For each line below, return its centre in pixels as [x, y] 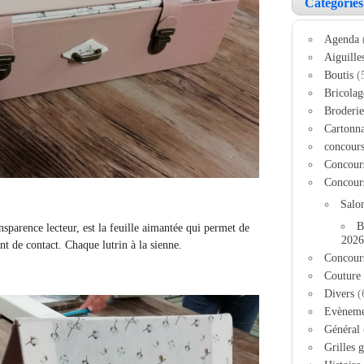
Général [342, 329]
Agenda [342, 39]
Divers [340, 293]
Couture [343, 275]
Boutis [339, 75]
